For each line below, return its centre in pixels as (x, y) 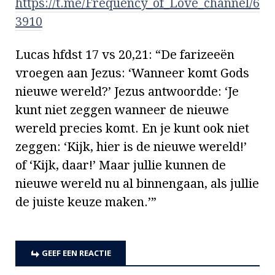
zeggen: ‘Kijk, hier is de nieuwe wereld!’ (131, 146)
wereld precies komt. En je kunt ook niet (132, 128)
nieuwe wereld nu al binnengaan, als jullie (137, 183)
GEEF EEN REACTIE (76, 253)
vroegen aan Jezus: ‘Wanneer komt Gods (132, 73)
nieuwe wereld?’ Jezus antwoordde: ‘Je (127, 91)
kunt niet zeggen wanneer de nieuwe (122, 110)
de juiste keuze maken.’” (86, 202)
